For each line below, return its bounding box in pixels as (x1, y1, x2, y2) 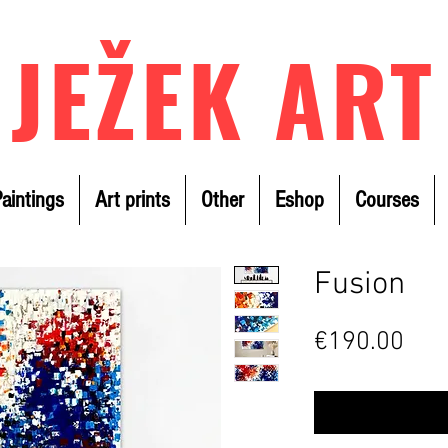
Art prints (95, 186, 170, 213)
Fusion (314, 265, 405, 304)
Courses (355, 186, 419, 213)
